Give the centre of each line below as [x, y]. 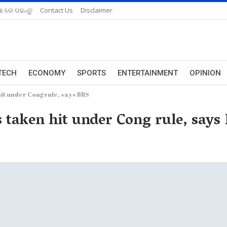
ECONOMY [47, 73]
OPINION [205, 73]
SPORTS [91, 73]
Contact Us [56, 10]
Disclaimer [97, 10]
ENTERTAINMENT [148, 73]
